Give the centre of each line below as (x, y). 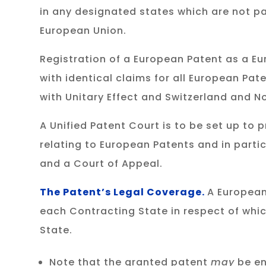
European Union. (83, 31)
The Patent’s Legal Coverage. (124, 192)
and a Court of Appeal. (102, 164)
